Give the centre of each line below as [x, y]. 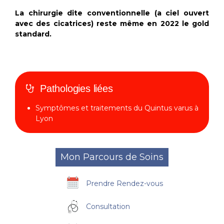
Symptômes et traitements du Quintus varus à [117, 108]
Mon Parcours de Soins [112, 157]
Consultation [108, 207]
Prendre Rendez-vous [124, 184]
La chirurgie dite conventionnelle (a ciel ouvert [112, 13]
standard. [33, 34]
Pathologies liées [76, 88]
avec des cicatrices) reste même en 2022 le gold [112, 23]
